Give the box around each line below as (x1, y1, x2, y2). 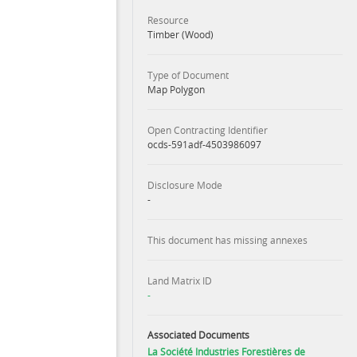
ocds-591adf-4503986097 (147, 138, 261, 151)
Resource (147, 14, 189, 26)
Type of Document (147, 69, 229, 81)
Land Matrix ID (147, 274, 212, 287)
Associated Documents (147, 328, 249, 341)
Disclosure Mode (147, 178, 222, 191)
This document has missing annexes (147, 233, 308, 246)
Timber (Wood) (147, 28, 214, 41)
